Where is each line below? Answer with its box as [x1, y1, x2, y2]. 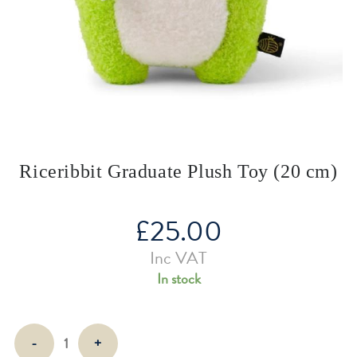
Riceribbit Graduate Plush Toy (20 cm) [19, 160, 338, 182]
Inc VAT [150, 244, 207, 271]
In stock [156, 267, 201, 289]
